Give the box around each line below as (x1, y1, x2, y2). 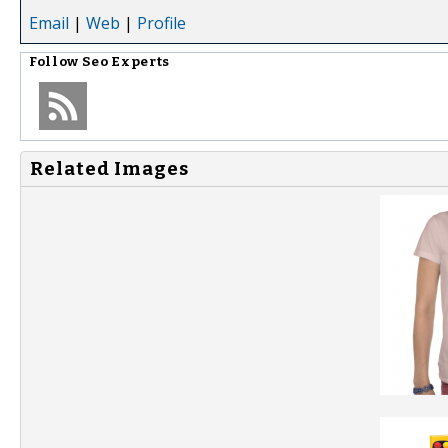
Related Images (30, 157, 189, 180)
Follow (29, 53, 82, 70)
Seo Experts (81, 53, 170, 70)
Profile (137, 11, 186, 34)
